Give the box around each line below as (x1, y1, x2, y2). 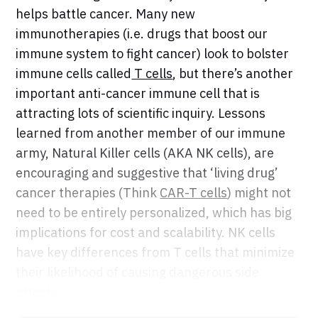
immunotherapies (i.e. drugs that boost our (16, 26, 268, 43)
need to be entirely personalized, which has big (16, 204, 292, 221)
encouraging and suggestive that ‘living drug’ (16, 165, 278, 182)
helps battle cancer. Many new (16, 6, 196, 23)
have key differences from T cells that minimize (16, 244, 295, 261)
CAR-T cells (160, 185, 228, 202)
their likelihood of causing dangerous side (16, 264, 260, 281)
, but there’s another (172, 65, 294, 82)
